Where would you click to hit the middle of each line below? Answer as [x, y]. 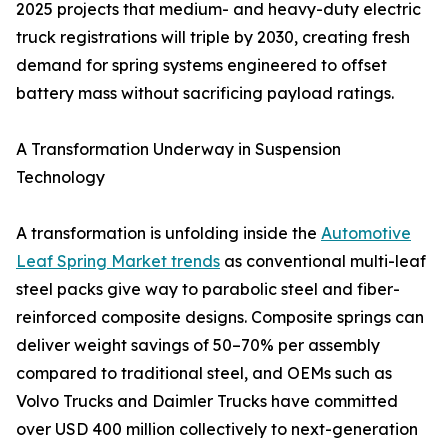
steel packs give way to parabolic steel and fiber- [208, 289]
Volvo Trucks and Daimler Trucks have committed [207, 401]
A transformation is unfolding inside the [168, 233]
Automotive [366, 233]
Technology [60, 177]
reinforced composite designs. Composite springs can [220, 317]
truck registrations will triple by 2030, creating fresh [213, 37]
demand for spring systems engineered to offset [201, 65]
